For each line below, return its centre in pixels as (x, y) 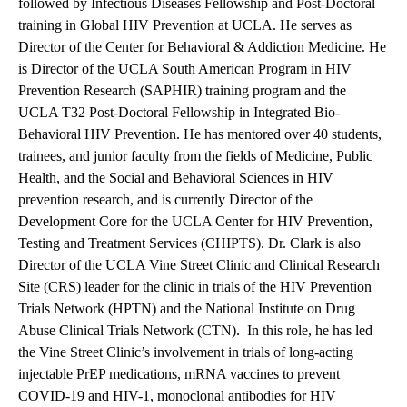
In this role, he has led (310, 331)
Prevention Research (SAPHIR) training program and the (182, 91)
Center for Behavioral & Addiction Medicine (233, 47)
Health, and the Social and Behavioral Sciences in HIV (176, 178)
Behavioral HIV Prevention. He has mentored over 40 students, (200, 134)
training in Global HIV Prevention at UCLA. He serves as (185, 25)
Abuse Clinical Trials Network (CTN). (129, 331)
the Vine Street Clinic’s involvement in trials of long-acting (186, 352)
